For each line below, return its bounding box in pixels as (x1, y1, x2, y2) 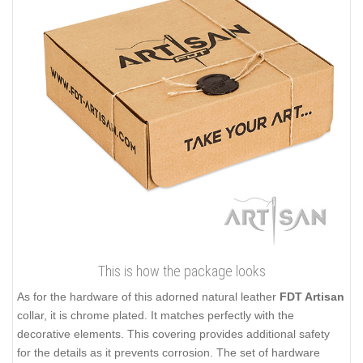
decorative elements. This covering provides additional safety (17, 327, 330, 341)
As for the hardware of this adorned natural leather (17, 290, 280, 304)
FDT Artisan (280, 290, 344, 304)
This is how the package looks (97, 263, 266, 280)
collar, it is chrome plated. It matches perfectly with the (17, 309, 294, 322)
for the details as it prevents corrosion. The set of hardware (17, 346, 320, 360)
